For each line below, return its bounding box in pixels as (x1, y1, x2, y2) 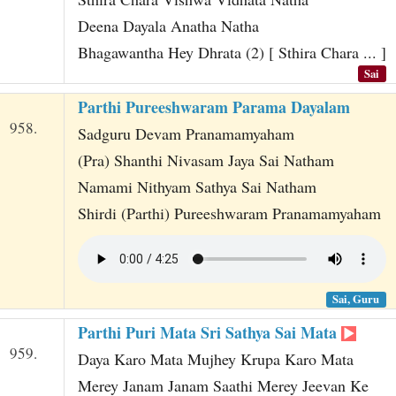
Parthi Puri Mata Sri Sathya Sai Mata (77, 320, 341, 344)
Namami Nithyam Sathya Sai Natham (77, 175, 316, 197)
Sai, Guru (332, 291, 380, 308)
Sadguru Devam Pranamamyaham (77, 122, 294, 144)
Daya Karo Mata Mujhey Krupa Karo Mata (77, 347, 354, 369)
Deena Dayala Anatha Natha (77, 15, 259, 37)
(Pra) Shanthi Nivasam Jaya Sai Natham (77, 148, 334, 171)
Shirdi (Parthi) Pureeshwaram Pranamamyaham (77, 202, 381, 224)
